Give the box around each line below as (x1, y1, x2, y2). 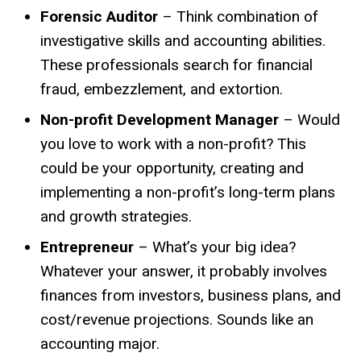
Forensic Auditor (40, 6, 158, 26)
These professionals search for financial (40, 55, 313, 74)
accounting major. (40, 334, 160, 353)
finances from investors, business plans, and (40, 285, 341, 305)
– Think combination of (158, 6, 318, 26)
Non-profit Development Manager (40, 110, 279, 129)
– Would (279, 110, 340, 129)
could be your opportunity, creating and (40, 158, 304, 177)
